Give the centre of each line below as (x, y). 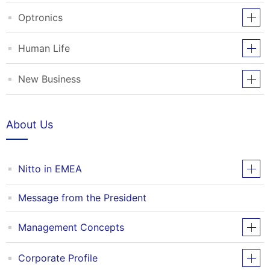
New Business (49, 79)
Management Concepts (71, 227)
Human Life (44, 48)
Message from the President (82, 198)
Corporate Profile (58, 258)
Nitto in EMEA (50, 168)
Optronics (40, 17)
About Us (30, 124)
